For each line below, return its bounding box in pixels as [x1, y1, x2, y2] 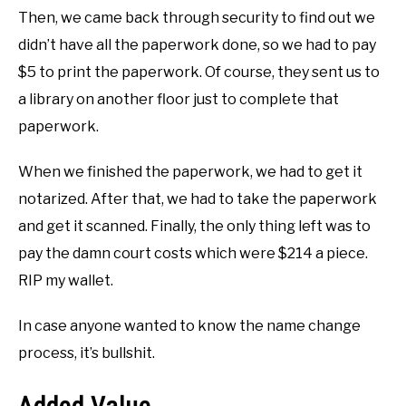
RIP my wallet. [18, 271, 113, 289]
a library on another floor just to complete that [18, 90, 339, 108]
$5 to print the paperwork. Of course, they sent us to [18, 63, 380, 81]
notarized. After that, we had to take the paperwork [18, 189, 377, 208]
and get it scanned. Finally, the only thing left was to [18, 217, 371, 235]
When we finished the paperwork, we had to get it [18, 162, 362, 180]
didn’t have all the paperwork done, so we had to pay [18, 35, 376, 53]
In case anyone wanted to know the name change [18, 316, 361, 334]
